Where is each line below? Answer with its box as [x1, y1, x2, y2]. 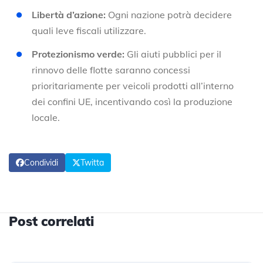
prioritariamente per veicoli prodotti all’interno [32, 79, 234, 92]
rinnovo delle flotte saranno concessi [32, 63, 190, 76]
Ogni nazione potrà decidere [106, 8, 232, 21]
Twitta [80, 157, 104, 168]
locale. [32, 111, 60, 123]
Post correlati [9, 213, 94, 230]
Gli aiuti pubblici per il [124, 48, 221, 60]
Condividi [24, 157, 58, 168]
